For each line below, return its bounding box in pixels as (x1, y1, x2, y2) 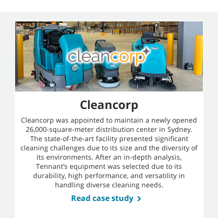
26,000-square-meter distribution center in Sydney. (25, 125, 193, 134)
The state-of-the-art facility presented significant (30, 134, 188, 144)
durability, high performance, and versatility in (33, 171, 185, 181)
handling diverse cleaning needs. (54, 180, 163, 190)
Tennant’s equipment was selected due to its (36, 162, 182, 171)
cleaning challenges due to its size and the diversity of (20, 143, 198, 153)
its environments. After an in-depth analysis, (36, 152, 182, 162)
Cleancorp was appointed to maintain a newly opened (21, 115, 197, 125)
